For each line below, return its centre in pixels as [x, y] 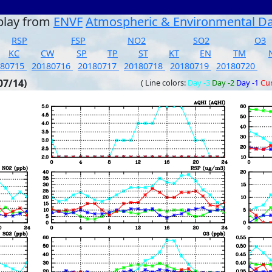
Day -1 [247, 83]
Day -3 [199, 83]
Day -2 [223, 83]
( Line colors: [164, 83]
